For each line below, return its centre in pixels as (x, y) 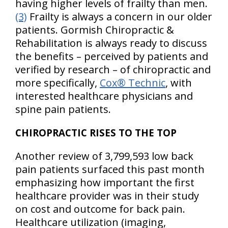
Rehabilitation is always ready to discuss (111, 43)
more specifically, (58, 83)
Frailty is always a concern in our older (120, 17)
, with (179, 83)
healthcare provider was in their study (107, 196)
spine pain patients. (63, 109)
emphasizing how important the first (105, 182)
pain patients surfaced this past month (110, 169)
